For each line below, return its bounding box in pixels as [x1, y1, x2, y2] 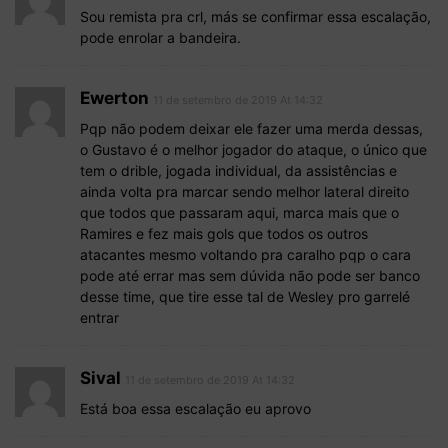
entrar [80, 308, 119, 326]
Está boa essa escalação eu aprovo [80, 399, 311, 417]
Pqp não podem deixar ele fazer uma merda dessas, [80, 119, 423, 137]
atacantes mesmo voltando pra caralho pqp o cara [80, 245, 411, 263]
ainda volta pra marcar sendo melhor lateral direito [80, 182, 409, 200]
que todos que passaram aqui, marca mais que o [80, 203, 399, 221]
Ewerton [80, 87, 149, 108]
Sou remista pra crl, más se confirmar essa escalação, [80, 7, 431, 25]
